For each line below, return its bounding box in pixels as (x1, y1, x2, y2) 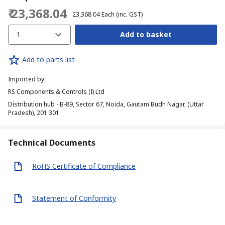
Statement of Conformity (32, 193, 116, 203)
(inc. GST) (116, 10, 143, 19)
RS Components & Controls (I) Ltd (8, 87, 104, 96)
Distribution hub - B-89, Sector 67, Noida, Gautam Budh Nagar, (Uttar (8, 99, 204, 108)
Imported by (8, 74, 44, 83)
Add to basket (120, 30, 172, 40)
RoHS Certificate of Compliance (32, 161, 136, 171)
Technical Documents (8, 137, 95, 148)
